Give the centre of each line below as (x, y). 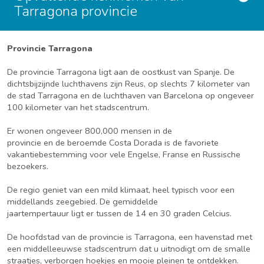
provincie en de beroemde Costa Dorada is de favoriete (113, 143)
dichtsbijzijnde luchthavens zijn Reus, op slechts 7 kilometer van (128, 84)
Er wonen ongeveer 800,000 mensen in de (90, 131)
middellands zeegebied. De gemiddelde (82, 202)
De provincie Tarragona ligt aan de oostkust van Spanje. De (121, 72)
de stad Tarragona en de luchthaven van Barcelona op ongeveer (131, 95)
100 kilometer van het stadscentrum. (78, 107)
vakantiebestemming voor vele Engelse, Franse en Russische (124, 154)
